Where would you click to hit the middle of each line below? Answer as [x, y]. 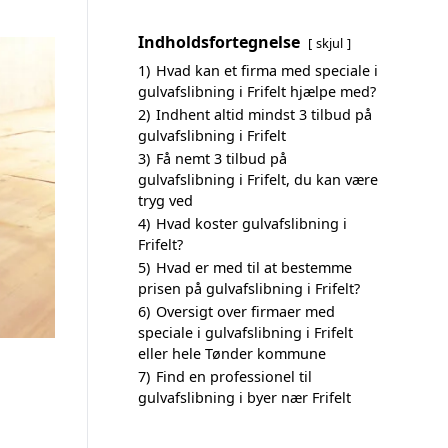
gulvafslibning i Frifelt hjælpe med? [257, 91]
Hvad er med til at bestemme [254, 267]
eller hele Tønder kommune [232, 353]
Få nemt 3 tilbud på [221, 158]
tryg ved [165, 200]
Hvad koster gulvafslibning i [251, 223]
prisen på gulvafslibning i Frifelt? [249, 288]
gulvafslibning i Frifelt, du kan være [258, 179]
